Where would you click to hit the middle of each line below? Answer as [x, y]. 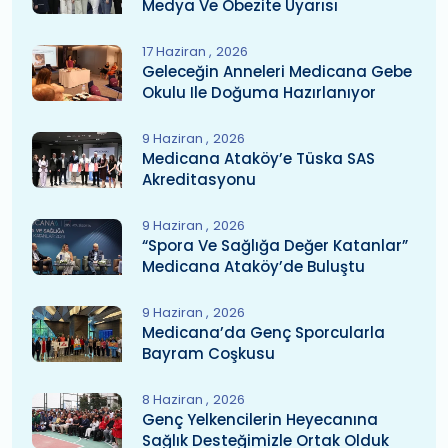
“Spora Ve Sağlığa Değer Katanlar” [275, 245]
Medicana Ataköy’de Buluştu [253, 266]
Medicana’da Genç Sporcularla [263, 332]
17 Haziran [175, 51]
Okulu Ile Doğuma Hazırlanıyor [259, 92]
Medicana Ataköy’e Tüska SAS [258, 158]
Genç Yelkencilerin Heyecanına [260, 419]
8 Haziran [174, 399]
